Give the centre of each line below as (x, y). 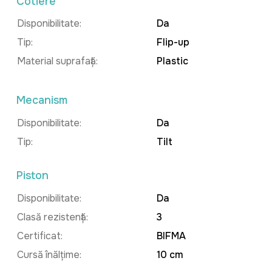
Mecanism (42, 100)
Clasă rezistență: (53, 217)
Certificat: (40, 236)
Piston (33, 176)
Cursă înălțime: (49, 254)
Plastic (171, 61)
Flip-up (172, 42)
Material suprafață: (57, 61)
